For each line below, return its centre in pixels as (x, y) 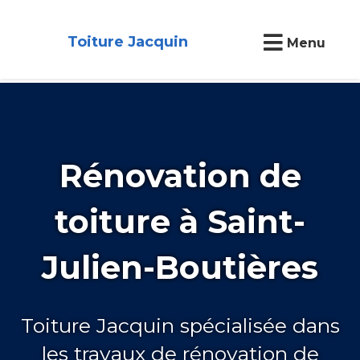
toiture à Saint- (180, 221)
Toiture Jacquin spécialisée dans (180, 325)
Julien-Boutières (180, 267)
